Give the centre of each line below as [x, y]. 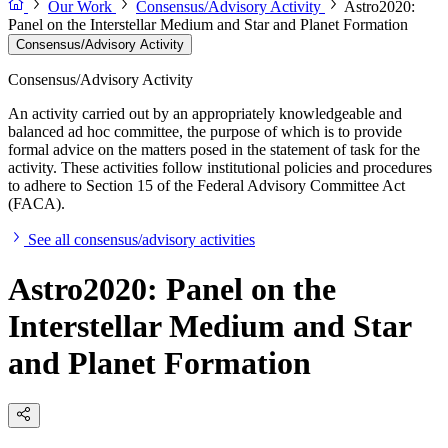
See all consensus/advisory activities [141, 240]
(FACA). [36, 204]
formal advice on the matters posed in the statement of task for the [214, 150]
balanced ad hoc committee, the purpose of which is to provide [205, 132]
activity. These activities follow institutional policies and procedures [220, 168]
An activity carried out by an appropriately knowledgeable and [205, 114]
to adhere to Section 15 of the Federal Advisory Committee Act [206, 186]
